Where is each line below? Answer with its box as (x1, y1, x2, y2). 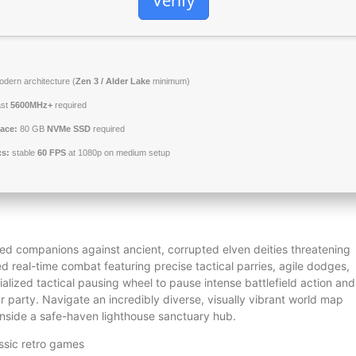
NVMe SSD (47, 124, 91, 133)
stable (10, 148, 37, 157)
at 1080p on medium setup (66, 148, 170, 157)
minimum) (150, 76, 190, 86)
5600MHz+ (10, 100, 52, 110)
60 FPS (37, 148, 66, 157)
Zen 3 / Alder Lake (75, 76, 150, 86)
